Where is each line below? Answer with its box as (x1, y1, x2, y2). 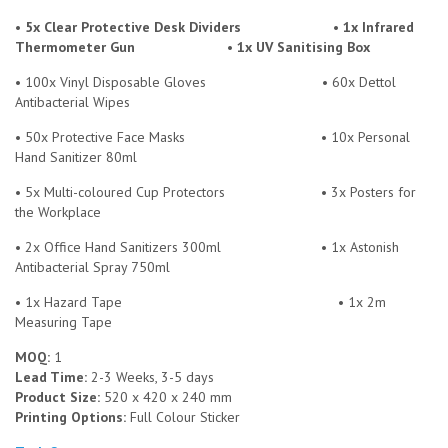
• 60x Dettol (322, 73, 396, 91)
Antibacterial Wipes (15, 93, 130, 111)
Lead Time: (15, 368, 91, 386)
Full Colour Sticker (130, 408, 240, 426)
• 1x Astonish (321, 238, 399, 256)
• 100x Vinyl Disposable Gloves (15, 73, 206, 91)
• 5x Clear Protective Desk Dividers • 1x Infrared (15, 18, 414, 36)
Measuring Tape (15, 313, 112, 331)
